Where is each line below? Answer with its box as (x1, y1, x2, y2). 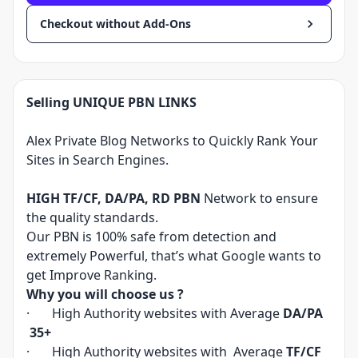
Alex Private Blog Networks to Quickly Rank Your (26, 132, 318, 149)
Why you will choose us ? (26, 285, 184, 303)
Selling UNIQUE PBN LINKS (26, 93, 197, 111)
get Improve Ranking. (26, 266, 157, 284)
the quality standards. (26, 209, 158, 226)
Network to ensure (201, 189, 318, 207)
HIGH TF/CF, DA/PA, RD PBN (26, 189, 201, 207)
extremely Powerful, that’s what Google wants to (26, 247, 321, 265)
